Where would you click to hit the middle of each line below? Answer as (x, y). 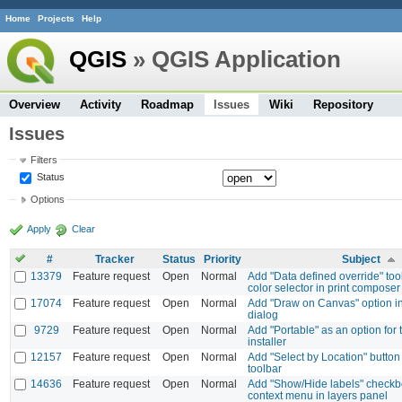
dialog (263, 314)
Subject (361, 258)
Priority (223, 258)
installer (267, 341)
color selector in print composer (324, 287)
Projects (56, 19)
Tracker (115, 258)
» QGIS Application (234, 59)
